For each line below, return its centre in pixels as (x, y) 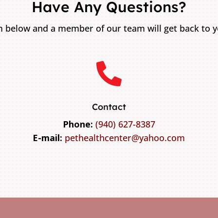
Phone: (78, 124)
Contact (109, 107)
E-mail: (48, 137)
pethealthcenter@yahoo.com (125, 137)
